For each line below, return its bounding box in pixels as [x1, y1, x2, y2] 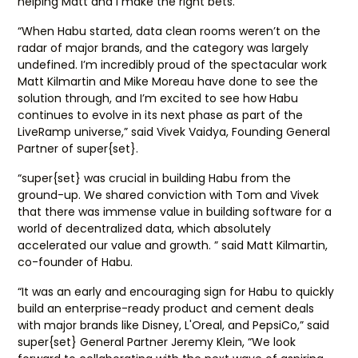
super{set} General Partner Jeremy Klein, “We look [18, 334, 296, 350]
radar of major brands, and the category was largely [18, 40, 309, 56]
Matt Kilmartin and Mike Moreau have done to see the [18, 74, 319, 89]
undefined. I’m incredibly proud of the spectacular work [18, 57, 328, 73]
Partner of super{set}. [18, 141, 139, 157]
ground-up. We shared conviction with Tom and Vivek [18, 187, 320, 203]
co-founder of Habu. [18, 254, 133, 270]
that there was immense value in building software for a [18, 204, 332, 220]
